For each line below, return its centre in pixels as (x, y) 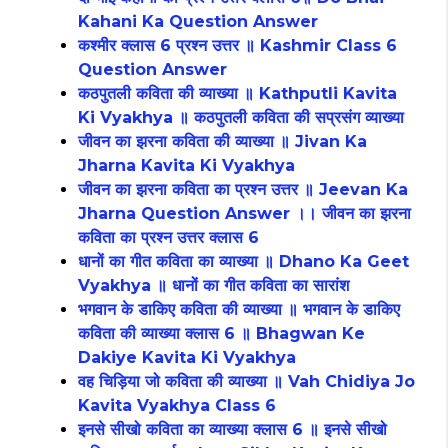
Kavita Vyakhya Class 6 (177, 406)
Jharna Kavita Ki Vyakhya (186, 166)
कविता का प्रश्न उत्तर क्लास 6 (168, 238)
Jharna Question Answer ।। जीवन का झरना (244, 214)
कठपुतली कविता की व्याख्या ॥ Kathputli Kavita (237, 94)
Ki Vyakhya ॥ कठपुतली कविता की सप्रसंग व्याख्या (241, 118)
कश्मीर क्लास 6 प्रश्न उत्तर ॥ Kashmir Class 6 (237, 46)
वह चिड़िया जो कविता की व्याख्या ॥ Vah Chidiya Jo (246, 382)
